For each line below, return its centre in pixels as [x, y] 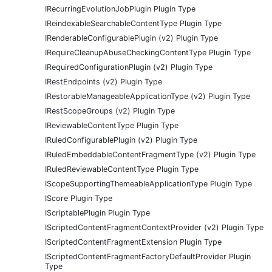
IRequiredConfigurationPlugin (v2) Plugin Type [129, 67]
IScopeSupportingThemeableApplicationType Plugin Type [148, 184]
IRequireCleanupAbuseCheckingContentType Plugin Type [148, 53]
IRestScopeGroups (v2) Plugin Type [110, 111]
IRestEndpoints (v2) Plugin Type [104, 82]
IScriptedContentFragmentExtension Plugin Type [133, 242]
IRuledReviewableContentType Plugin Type [122, 169]
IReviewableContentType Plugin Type [112, 126]
